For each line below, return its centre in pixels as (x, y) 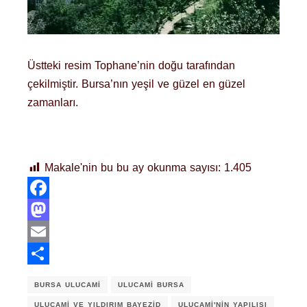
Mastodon (51, 231)
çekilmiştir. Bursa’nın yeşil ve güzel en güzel (136, 84)
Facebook (52, 209)
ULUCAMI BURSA (151, 285)
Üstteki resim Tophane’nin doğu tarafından (131, 65)
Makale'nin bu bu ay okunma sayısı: (133, 167)
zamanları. (53, 102)
